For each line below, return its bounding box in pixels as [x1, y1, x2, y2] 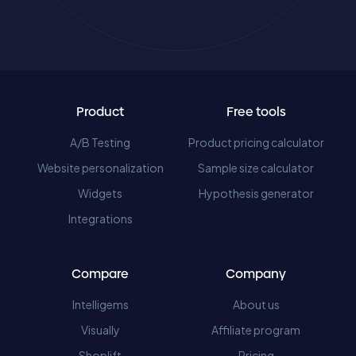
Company [226, 266, 286, 281]
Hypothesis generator [198, 186, 314, 200]
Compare [72, 266, 129, 281]
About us [232, 297, 280, 311]
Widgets [78, 186, 122, 200]
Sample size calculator [198, 161, 314, 175]
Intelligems [72, 297, 129, 311]
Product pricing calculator [188, 135, 324, 149]
